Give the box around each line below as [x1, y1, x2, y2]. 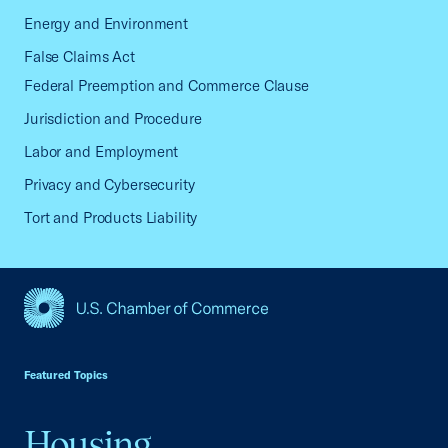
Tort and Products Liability [24, 208, 198, 227]
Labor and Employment [24, 142, 179, 161]
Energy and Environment [24, 14, 189, 33]
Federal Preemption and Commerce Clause [24, 76, 309, 95]
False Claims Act [24, 47, 135, 66]
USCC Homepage [23, 328, 152, 350]
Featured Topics [24, 368, 108, 382]
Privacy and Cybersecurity [24, 175, 195, 194]
